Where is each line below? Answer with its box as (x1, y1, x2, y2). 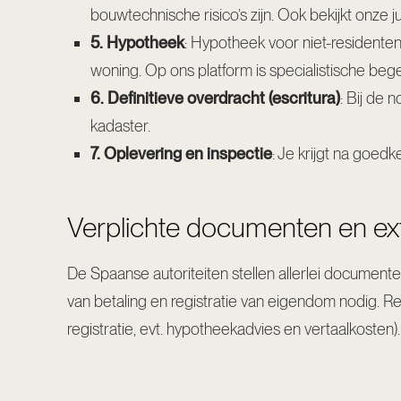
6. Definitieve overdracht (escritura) (90, 88, 340, 107)
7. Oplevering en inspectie (90, 143, 272, 163)
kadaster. (90, 115, 150, 135)
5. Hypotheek (90, 32, 184, 52)
